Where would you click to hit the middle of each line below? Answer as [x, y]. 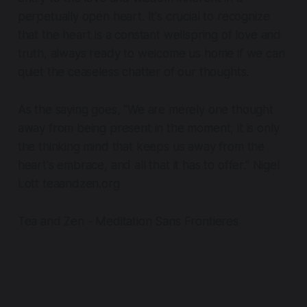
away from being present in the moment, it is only [148, 128]
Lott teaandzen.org [69, 183]
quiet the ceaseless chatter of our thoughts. [133, 72]
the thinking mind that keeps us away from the [141, 146]
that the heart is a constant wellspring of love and [149, 35]
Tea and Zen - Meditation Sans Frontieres [128, 221]
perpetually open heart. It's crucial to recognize [144, 16]
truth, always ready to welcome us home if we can [151, 53]
